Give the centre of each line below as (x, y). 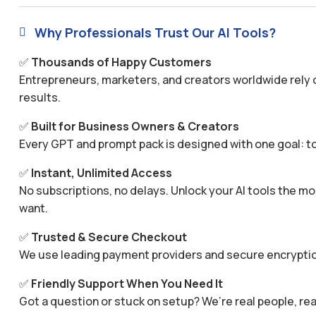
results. (39, 98)
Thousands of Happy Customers (121, 62)
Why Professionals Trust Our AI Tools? (155, 33)
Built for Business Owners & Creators (135, 127)
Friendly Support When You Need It (127, 284)
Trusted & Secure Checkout (109, 237)
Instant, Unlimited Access (101, 173)
